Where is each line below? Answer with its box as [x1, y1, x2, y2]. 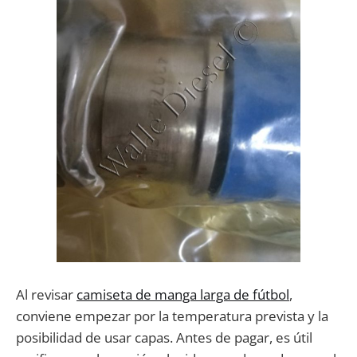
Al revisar [16, 285, 76, 304]
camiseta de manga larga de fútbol [76, 285, 289, 304]
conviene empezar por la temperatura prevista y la [16, 307, 328, 326]
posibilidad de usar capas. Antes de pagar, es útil [16, 328, 312, 347]
